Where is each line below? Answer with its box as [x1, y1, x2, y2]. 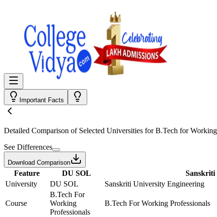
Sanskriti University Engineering [105, 180, 204, 188]
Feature [14, 169, 40, 177]
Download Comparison [8, 159, 70, 166]
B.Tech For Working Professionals [105, 199, 210, 207]
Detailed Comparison [4, 126, 69, 135]
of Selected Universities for [69, 126, 155, 135]
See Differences [4, 143, 52, 151]
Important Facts [19, 96, 64, 104]
